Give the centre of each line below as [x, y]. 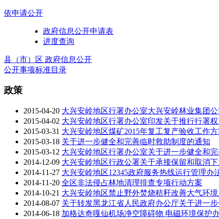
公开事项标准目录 [35, 69]
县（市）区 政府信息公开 [48, 59]
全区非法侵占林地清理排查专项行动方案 [132, 182]
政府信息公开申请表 [78, 31]
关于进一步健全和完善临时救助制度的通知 [136, 141]
